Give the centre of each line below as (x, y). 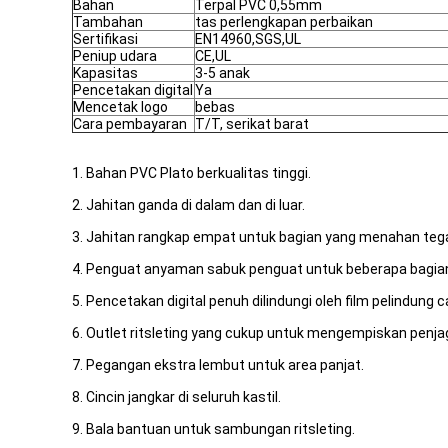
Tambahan (108, 22)
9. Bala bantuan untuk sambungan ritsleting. (213, 429)
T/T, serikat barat (252, 124)
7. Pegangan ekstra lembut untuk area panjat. (218, 365)
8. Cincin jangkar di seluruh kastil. (176, 397)
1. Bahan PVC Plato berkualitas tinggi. (191, 173)
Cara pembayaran (130, 124)
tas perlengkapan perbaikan (284, 22)
